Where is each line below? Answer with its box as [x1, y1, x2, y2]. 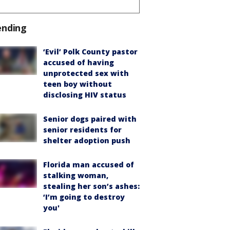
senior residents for [43, 124, 122, 135]
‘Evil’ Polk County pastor [43, 46, 138, 56]
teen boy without [43, 79, 112, 89]
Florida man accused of [43, 159, 134, 169]
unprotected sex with [43, 68, 129, 78]
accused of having [43, 57, 114, 67]
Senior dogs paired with [43, 113, 137, 124]
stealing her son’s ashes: [43, 181, 140, 191]
